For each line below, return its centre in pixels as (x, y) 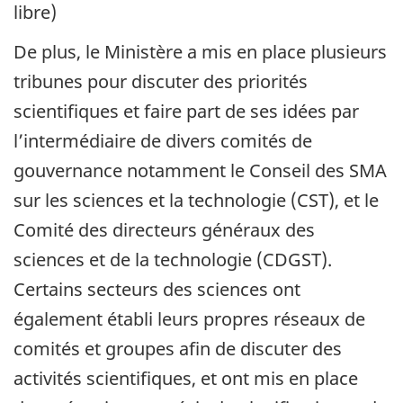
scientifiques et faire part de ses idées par (186, 112)
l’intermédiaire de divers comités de (163, 141)
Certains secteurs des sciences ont (157, 290)
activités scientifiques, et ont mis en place (186, 379)
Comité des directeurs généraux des (164, 230)
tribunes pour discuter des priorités (161, 82)
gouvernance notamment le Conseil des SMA (200, 171)
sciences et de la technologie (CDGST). (173, 260)
